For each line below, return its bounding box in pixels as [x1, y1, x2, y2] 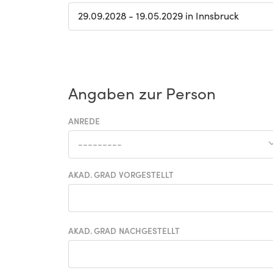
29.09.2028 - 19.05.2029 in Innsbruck [78, 9, 239, 23]
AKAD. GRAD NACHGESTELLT [68, 225, 180, 237]
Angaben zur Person [68, 81, 216, 105]
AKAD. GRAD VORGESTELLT [68, 169, 174, 181]
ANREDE [68, 115, 101, 127]
